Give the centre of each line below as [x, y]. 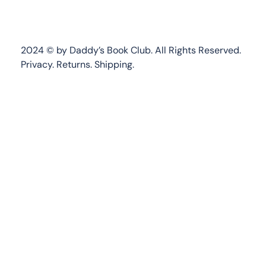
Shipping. [114, 65]
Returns [73, 65]
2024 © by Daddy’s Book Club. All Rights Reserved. [131, 50]
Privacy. [37, 65]
